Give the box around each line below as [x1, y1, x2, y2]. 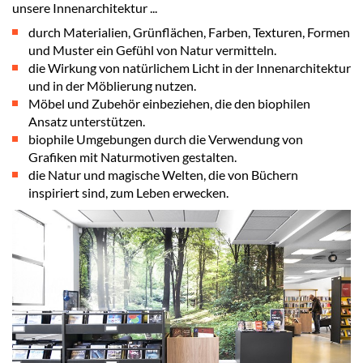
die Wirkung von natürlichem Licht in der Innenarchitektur [28, 59, 351, 75]
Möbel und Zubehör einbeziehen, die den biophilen [28, 95, 310, 111]
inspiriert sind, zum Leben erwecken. [28, 184, 228, 200]
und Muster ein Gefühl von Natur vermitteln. [28, 41, 276, 58]
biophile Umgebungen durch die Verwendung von [28, 130, 303, 147]
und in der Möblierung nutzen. [28, 77, 196, 93]
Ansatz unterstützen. [28, 113, 145, 129]
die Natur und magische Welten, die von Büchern [28, 166, 298, 182]
